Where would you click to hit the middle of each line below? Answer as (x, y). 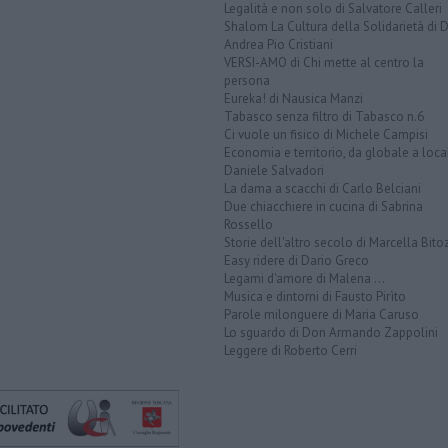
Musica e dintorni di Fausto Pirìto (315, 296)
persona (247, 80)
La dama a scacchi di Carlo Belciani (322, 188)
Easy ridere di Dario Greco (296, 260)
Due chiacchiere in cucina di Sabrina (323, 206)
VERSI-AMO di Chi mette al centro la (324, 62)
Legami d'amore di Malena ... (304, 278)
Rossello (248, 224)
